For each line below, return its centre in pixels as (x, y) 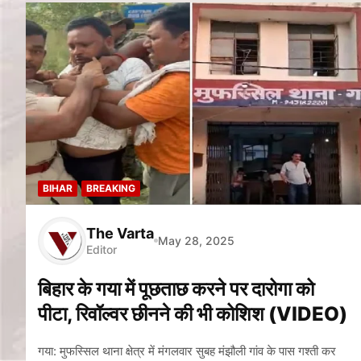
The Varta (120, 234)
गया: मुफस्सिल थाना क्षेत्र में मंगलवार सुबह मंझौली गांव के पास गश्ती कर (187, 351)
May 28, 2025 (196, 241)
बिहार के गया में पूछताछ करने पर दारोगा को (176, 288)
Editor (102, 250)
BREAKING (111, 188)
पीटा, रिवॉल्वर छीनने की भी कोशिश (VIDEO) (193, 313)
